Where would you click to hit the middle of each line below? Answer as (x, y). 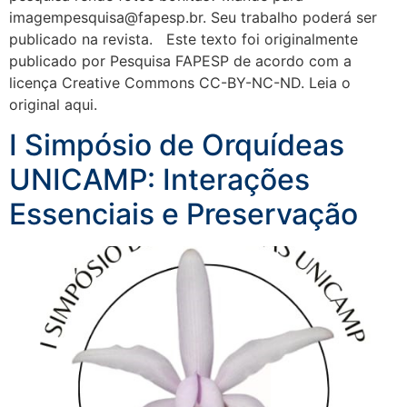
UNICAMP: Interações (159, 180)
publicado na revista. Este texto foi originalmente (184, 39)
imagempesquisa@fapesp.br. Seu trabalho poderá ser (193, 17)
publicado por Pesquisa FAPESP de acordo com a (180, 61)
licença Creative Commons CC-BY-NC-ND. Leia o (180, 83)
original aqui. (53, 104)
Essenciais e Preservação (184, 214)
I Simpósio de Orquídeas (177, 145)
